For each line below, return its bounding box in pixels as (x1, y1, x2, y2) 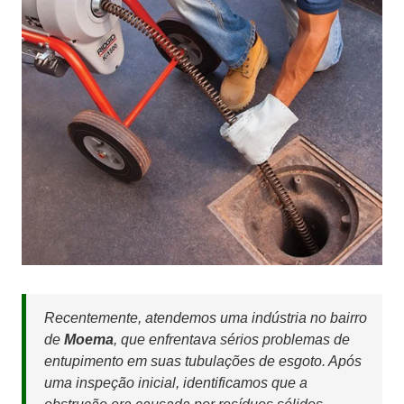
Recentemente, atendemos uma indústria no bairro (44, 310, 367, 326)
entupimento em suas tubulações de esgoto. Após (44, 353, 362, 370)
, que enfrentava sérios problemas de (114, 332, 350, 348)
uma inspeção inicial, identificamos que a (44, 375, 308, 391)
